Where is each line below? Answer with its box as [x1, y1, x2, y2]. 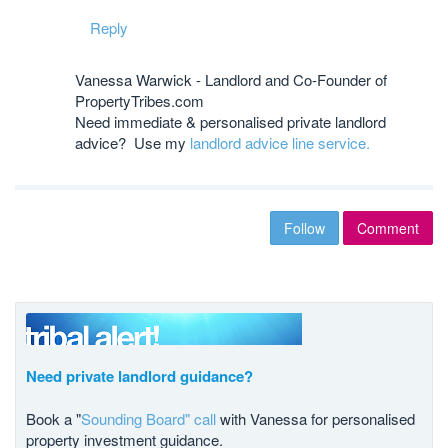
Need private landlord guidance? [26, 365, 253, 387]
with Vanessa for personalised [216, 408, 415, 429]
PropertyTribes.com [75, 90, 204, 111]
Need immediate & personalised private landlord [75, 111, 386, 132]
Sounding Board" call [81, 408, 216, 429]
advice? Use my [75, 132, 190, 153]
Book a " [26, 408, 81, 429]
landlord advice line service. [190, 132, 370, 153]
